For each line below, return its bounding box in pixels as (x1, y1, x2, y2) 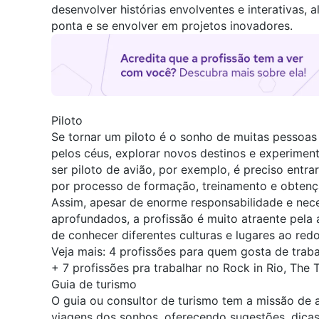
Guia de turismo (51, 276, 137, 291)
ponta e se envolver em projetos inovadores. (51, 19, 293, 33)
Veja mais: (51, 244, 109, 258)
